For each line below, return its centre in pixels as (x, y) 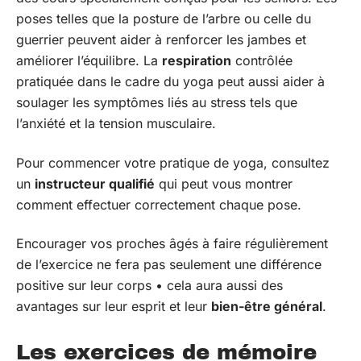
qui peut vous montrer (224, 183)
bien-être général (267, 306)
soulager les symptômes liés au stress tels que (157, 102)
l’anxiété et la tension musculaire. (116, 123)
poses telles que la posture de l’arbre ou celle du (164, 19)
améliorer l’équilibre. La (89, 60)
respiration (197, 60)
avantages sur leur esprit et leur (114, 306)
